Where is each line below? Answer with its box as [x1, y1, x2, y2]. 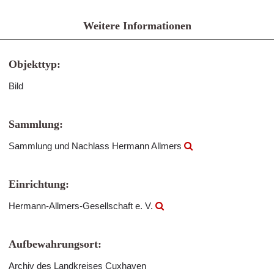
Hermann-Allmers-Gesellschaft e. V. [9, 201, 155, 211]
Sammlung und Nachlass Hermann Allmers [9, 141, 184, 151]
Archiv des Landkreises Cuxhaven [9, 261, 146, 271]
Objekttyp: [9, 58, 61, 70]
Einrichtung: [9, 178, 69, 190]
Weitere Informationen [83, 20, 191, 32]
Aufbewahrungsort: [9, 238, 102, 250]
